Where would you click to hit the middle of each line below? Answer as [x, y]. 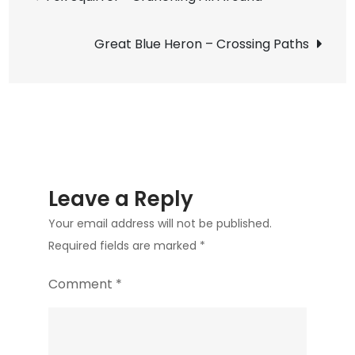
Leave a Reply [121, 199]
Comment [82, 284]
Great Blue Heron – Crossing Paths [201, 44]
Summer [32, 117]
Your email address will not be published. [160, 224]
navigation [122, 36]
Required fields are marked [124, 246]
